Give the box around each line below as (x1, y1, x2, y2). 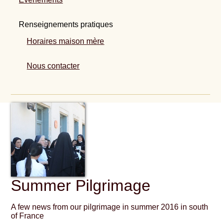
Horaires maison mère (27, 37, 105, 46)
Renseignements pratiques (19, 20, 113, 29)
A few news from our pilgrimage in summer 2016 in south (11, 203, 209, 212)
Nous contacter (27, 62, 80, 71)
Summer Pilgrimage (11, 177, 151, 195)
